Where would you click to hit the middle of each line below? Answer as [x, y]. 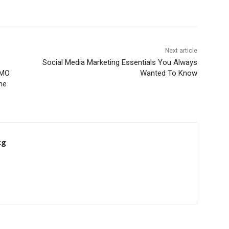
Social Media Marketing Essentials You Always [120, 63]
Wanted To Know [168, 73]
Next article [181, 51]
